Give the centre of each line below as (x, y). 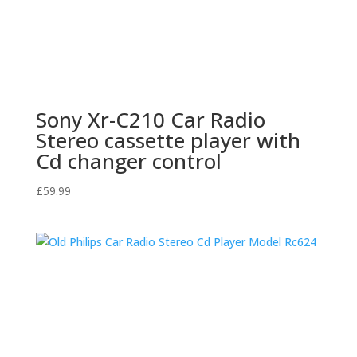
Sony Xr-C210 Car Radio (150, 119)
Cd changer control (128, 161)
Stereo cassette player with (168, 140)
